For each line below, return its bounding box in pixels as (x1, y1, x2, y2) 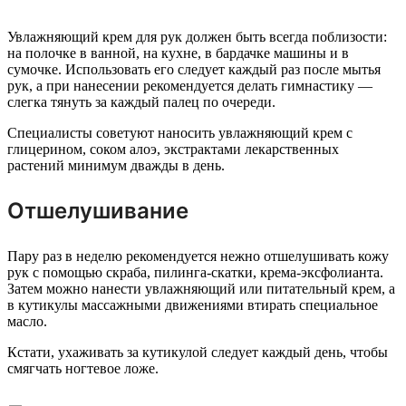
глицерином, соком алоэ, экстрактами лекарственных (7, 141, 339, 158)
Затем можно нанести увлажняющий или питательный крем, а (7, 281, 395, 297)
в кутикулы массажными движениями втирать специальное (7, 297, 378, 314)
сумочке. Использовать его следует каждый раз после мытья (7, 62, 381, 78)
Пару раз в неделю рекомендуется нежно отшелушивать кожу (7, 248, 389, 265)
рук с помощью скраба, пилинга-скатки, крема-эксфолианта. (7, 265, 383, 281)
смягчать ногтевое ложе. (7, 361, 159, 377)
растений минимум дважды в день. (7, 158, 225, 174)
